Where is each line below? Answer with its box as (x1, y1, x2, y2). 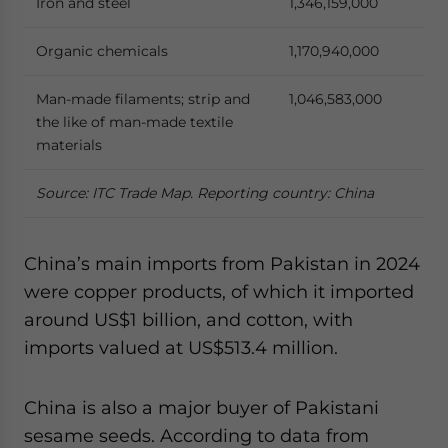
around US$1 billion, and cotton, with (24, 309, 353, 330)
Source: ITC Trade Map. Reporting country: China (36, 184, 374, 202)
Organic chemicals (36, 42, 168, 60)
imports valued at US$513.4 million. (24, 337, 338, 358)
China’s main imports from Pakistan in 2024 (24, 253, 420, 274)
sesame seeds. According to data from (24, 425, 369, 446)
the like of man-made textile (36, 113, 233, 131)
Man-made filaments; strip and (36, 90, 250, 108)
